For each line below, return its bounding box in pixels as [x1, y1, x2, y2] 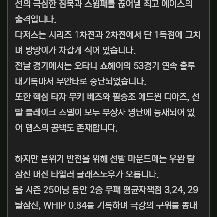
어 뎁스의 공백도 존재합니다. [15, 124, 118, 134]
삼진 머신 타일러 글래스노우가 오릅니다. [15, 170, 159, 180]
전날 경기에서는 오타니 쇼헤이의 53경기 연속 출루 [15, 62, 195, 72]
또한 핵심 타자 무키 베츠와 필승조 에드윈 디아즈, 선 [15, 93, 200, 103]
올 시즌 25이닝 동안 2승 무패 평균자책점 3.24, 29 [15, 186, 198, 196]
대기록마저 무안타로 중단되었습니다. [15, 77, 146, 87]
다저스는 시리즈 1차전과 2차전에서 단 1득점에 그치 [15, 31, 201, 41]
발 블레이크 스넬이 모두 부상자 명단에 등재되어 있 [15, 108, 195, 118]
